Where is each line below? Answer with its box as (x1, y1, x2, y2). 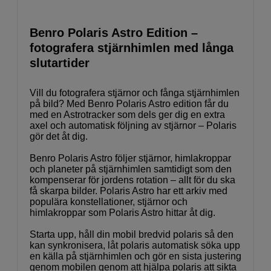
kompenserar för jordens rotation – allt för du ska (30, 174, 235, 185)
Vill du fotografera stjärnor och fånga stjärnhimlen (30, 87, 240, 98)
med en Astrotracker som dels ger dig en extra (30, 109, 225, 120)
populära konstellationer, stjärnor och (30, 196, 188, 207)
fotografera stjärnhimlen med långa (30, 41, 233, 54)
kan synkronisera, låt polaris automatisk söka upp (30, 240, 240, 250)
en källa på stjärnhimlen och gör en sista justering (30, 250, 241, 261)
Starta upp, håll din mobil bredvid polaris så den (30, 229, 233, 240)
